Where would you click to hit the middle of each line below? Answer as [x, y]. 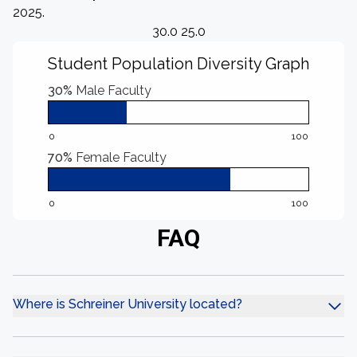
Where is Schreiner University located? [127, 304]
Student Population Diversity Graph [178, 64]
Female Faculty [121, 157]
